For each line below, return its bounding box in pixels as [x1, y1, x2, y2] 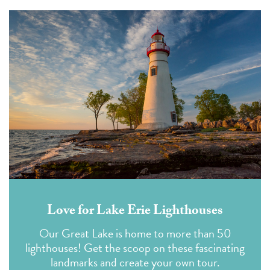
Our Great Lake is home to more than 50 [39, 224, 231, 242]
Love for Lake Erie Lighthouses [47, 200, 223, 223]
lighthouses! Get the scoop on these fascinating [25, 238, 245, 257]
